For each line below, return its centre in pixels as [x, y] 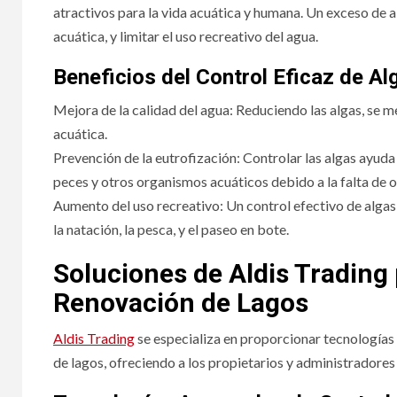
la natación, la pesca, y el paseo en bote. [171, 229]
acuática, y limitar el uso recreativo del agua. [186, 35]
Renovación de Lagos [181, 302]
